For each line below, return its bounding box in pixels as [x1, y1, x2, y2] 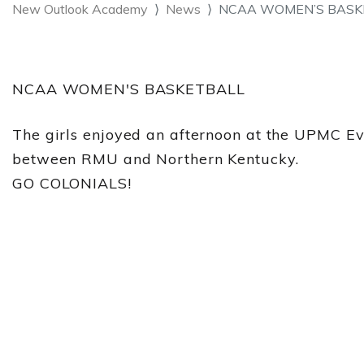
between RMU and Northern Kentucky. [12, 149, 299, 168]
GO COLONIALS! [12, 174, 132, 193]
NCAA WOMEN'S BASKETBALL [12, 80, 245, 98]
